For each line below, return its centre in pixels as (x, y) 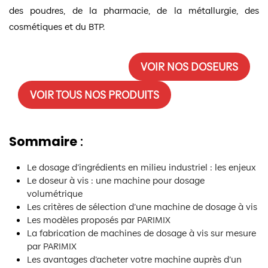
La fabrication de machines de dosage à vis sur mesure (141, 233)
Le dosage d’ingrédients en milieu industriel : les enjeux (141, 167)
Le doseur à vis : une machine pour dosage (116, 180)
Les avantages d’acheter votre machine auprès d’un (134, 259)
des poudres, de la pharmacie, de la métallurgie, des (134, 10)
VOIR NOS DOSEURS (189, 66)
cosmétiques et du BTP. (57, 26)
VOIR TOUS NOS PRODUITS (95, 95)
